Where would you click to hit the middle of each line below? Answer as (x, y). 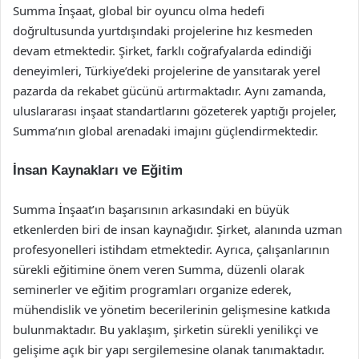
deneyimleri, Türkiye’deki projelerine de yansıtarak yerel (167, 71)
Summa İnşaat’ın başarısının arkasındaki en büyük (151, 209)
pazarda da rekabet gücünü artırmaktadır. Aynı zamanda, (169, 91)
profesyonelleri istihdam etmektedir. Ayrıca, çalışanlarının (171, 249)
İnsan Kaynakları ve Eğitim (98, 170)
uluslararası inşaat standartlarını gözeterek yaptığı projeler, (175, 111)
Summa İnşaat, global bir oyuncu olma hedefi (139, 10)
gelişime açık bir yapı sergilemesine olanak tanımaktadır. (169, 349)
